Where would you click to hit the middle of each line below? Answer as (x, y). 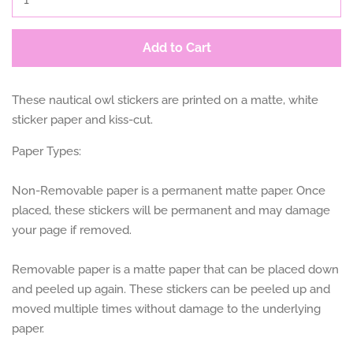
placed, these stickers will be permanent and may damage (171, 210)
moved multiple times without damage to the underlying (166, 308)
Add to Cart (176, 47)
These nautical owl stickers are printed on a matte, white (165, 100)
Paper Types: (46, 151)
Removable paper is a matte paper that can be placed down (175, 269)
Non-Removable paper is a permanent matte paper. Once (169, 190)
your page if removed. (72, 230)
